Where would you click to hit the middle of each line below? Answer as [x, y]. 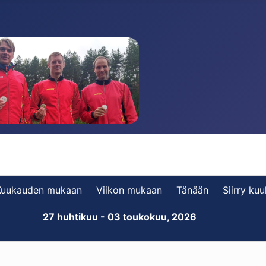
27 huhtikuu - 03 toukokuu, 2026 [120, 217]
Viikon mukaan [129, 190]
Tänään [192, 190]
